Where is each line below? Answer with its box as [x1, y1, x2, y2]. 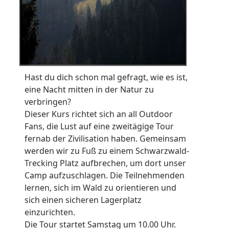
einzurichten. [25, 207, 75, 218]
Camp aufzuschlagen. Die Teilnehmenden [25, 170, 185, 181]
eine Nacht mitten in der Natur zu [25, 84, 154, 96]
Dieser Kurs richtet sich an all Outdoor [25, 108, 173, 120]
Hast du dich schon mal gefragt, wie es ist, [25, 72, 188, 83]
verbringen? [25, 96, 71, 108]
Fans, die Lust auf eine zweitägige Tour [25, 121, 174, 132]
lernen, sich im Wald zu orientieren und [25, 182, 176, 194]
